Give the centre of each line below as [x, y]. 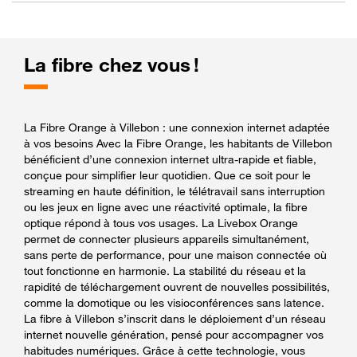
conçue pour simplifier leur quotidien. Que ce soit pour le [167, 175]
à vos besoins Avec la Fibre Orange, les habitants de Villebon [178, 143]
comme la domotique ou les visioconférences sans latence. [174, 302]
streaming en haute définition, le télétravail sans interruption [175, 190]
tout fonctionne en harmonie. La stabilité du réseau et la [165, 270]
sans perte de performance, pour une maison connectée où [175, 254]
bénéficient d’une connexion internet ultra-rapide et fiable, [170, 159]
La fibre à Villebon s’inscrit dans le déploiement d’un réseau [175, 318]
